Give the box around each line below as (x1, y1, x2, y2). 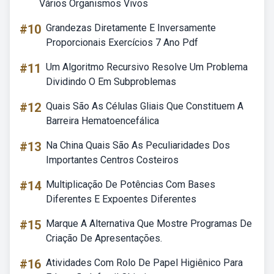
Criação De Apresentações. (46, 232, 162, 244)
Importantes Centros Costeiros (46, 154, 179, 166)
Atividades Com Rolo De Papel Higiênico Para (46, 257, 243, 268)
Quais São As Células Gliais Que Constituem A (46, 100, 243, 112)
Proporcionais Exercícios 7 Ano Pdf (46, 37, 198, 48)
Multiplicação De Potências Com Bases (46, 179, 215, 190)
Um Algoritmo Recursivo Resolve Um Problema (46, 61, 248, 73)
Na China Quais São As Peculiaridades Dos (46, 139, 230, 151)
